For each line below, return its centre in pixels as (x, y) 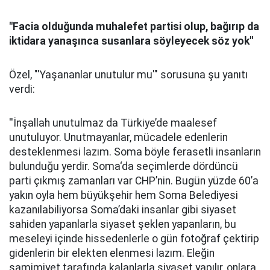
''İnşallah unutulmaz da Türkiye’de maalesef (113, 123)
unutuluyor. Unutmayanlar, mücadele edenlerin (118, 137)
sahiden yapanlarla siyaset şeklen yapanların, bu (123, 224)
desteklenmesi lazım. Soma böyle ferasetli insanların (135, 152)
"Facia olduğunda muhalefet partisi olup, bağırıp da (134, 27)
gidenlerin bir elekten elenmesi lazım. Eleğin (112, 253)
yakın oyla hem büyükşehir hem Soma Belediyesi (124, 195)
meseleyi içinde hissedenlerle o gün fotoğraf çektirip (134, 239)
